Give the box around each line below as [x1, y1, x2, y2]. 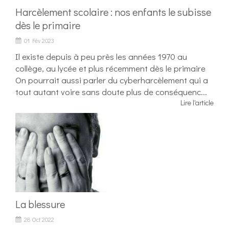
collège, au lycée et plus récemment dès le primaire [15, 62, 205, 75]
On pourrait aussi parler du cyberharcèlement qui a [15, 74, 208, 86]
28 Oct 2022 [24, 215, 54, 224]
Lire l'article [180, 98, 214, 108]
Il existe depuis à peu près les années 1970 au [15, 51, 187, 63]
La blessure [15, 197, 65, 211]
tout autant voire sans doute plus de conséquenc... [15, 86, 207, 98]
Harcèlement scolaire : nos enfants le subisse [15, 5, 211, 19]
